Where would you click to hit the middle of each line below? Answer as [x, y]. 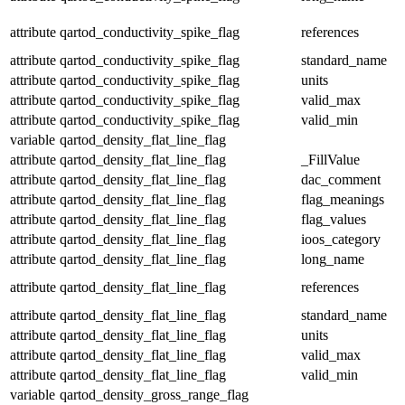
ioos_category [341, 239]
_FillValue [330, 159]
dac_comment [341, 179]
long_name [333, 259]
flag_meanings [343, 199]
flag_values [334, 219]
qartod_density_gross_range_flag [154, 394]
